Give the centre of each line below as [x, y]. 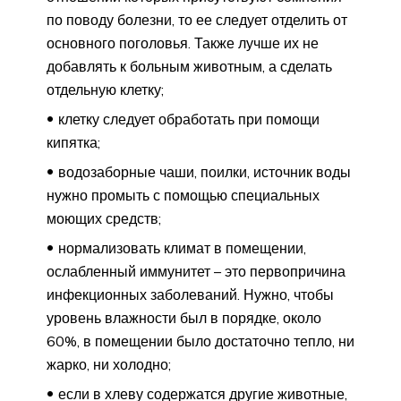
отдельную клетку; [105, 89]
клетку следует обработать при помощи [189, 119]
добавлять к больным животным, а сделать [189, 66]
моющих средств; [104, 218]
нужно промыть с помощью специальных [183, 195]
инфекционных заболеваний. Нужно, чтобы [190, 294]
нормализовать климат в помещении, [182, 247]
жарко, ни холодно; [109, 364]
